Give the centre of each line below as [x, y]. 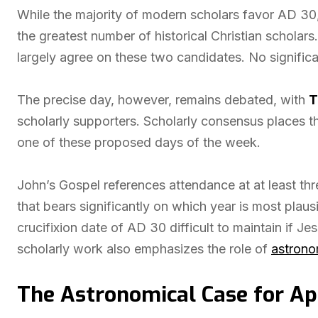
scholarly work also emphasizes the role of [144, 249]
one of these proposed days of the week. [139, 142]
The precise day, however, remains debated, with [163, 100]
